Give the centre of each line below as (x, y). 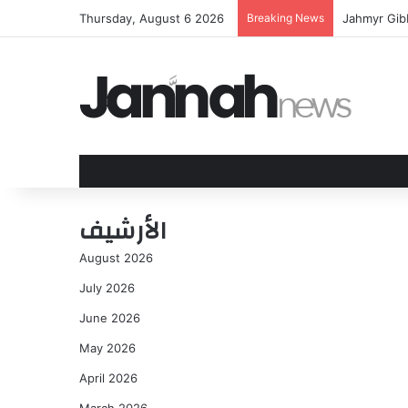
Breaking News (286, 18)
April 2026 (108, 378)
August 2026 (116, 258)
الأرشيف (123, 231)
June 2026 (110, 318)
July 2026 (107, 288)
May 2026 (107, 348)
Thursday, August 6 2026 (152, 18)
